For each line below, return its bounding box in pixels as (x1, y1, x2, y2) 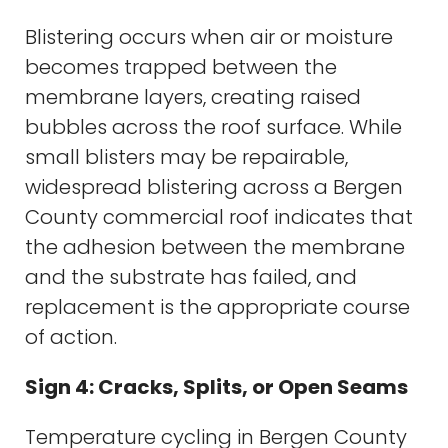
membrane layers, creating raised (25, 82, 361, 111)
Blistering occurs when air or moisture (25, 22, 393, 51)
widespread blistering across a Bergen (25, 172, 403, 201)
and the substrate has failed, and (25, 262, 357, 291)
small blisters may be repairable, (25, 142, 348, 171)
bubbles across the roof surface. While (25, 112, 402, 141)
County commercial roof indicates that (25, 202, 413, 231)
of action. (25, 322, 117, 351)
